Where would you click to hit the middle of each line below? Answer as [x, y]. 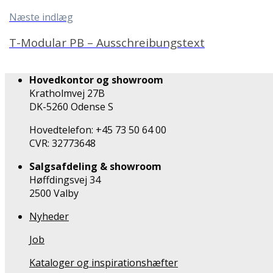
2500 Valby [54, 193]
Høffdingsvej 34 [65, 179]
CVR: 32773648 [62, 143]
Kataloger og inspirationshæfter [104, 262]
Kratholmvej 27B [67, 93]
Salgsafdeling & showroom [95, 166]
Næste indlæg [41, 17]
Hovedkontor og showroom [96, 80]
